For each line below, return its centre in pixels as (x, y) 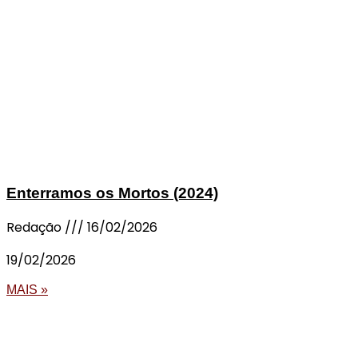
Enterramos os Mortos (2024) (112, 193)
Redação (36, 227)
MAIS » (27, 289)
